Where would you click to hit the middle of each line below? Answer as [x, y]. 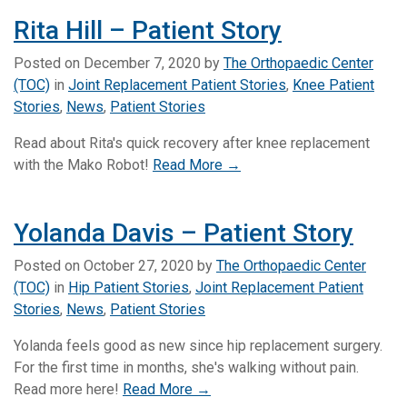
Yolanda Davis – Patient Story [184, 233]
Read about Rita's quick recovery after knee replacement [192, 143]
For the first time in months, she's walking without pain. [186, 367]
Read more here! [68, 389]
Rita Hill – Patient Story [148, 30]
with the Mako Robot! [83, 164]
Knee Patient [333, 84]
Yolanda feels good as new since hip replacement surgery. [198, 345]
